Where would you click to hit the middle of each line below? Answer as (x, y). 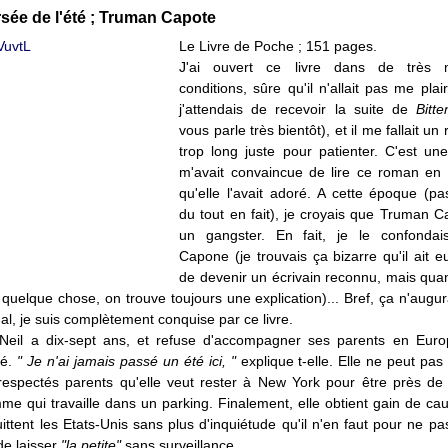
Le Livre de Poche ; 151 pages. (278, 46)
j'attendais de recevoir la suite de (297, 109)
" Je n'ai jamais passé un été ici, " (126, 361)
